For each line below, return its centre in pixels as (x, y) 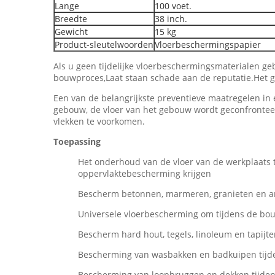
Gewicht (71, 32)
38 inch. (171, 19)
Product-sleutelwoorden (104, 45)
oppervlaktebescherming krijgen (145, 173)
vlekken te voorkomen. (99, 121)
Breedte (71, 19)
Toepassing (77, 141)
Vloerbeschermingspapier (208, 45)
